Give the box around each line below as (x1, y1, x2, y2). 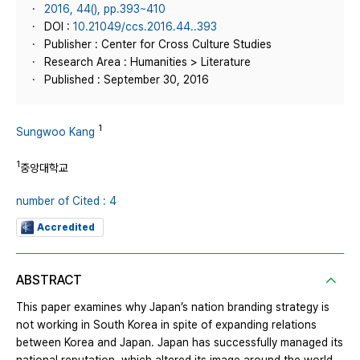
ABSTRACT (16, 272, 82, 288)
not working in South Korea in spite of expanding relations (16, 318, 317, 332)
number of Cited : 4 (16, 194, 117, 208)
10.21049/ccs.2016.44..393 (73, 20, 217, 33)
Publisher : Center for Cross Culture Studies (44, 38, 272, 51)
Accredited (37, 222, 95, 234)
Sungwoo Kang (16, 125, 95, 138)
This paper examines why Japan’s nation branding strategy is (16, 301, 329, 314)
